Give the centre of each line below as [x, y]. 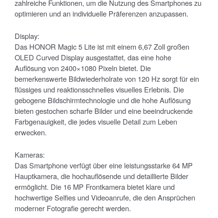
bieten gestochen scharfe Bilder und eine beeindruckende [104, 110]
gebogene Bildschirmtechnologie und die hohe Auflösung [103, 100]
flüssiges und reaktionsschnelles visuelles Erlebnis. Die [99, 89]
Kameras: [30, 154]
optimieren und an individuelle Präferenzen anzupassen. [101, 13]
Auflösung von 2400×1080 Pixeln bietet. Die [83, 68]
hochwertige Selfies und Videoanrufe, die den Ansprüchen [105, 197]
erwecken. [31, 132]
